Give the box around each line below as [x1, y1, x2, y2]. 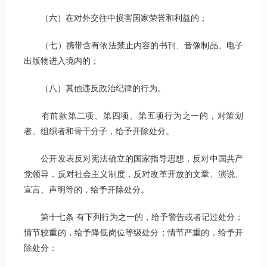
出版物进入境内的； [24, 57, 99, 66]
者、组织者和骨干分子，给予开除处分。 [24, 127, 174, 136]
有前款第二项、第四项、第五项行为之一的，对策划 [24, 111, 243, 121]
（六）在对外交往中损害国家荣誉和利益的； [24, 14, 207, 23]
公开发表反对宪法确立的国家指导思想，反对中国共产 [24, 154, 243, 164]
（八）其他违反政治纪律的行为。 [24, 84, 166, 94]
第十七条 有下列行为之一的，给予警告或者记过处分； [24, 213, 243, 222]
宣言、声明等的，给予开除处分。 [24, 185, 149, 195]
